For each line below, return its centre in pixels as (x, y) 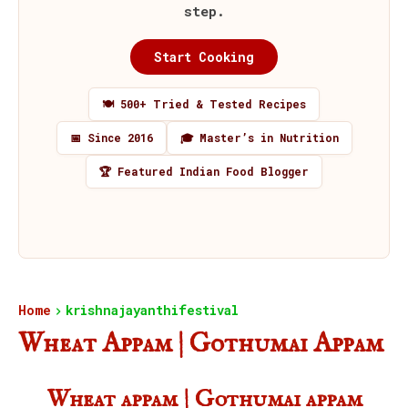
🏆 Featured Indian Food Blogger (204, 171)
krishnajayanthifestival (152, 310)
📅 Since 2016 (111, 138)
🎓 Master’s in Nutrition (259, 138)
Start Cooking (204, 57)
